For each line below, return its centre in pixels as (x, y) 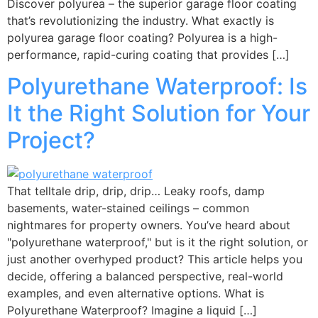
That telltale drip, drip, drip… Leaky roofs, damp (136, 191)
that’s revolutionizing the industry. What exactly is (141, 20)
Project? (51, 140)
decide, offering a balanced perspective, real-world (145, 276)
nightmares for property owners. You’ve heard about (149, 225)
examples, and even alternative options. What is (136, 293)
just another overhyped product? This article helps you (155, 259)
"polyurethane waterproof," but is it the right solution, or (158, 242)
